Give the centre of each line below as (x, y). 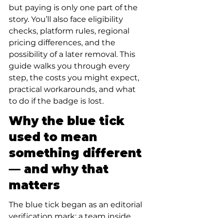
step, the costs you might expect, (75, 78)
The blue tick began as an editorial (76, 205)
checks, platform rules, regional (70, 31)
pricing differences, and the (63, 43)
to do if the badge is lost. (56, 101)
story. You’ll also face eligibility (67, 19)
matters (34, 185)
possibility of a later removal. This (73, 54)
